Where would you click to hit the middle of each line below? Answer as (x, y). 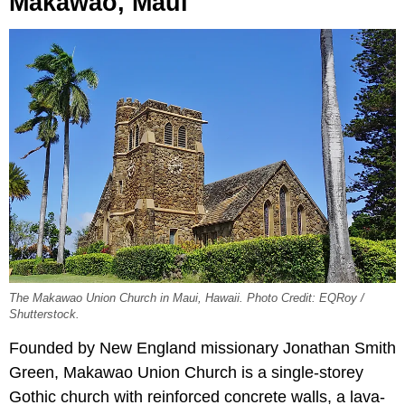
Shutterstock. (44, 314)
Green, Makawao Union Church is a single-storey (186, 372)
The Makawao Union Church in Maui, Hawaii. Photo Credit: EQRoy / (187, 298)
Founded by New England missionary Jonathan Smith (202, 348)
